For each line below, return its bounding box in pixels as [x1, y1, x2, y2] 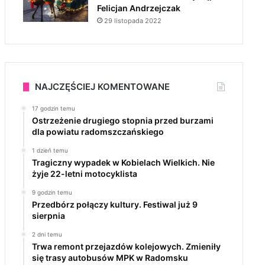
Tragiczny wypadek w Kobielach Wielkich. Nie [31, 157, 215, 167]
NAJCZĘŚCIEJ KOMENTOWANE [34, 81, 170, 92]
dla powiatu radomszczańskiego [31, 127, 164, 137]
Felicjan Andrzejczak [96, 3, 180, 13]
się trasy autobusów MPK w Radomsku [31, 253, 188, 263]
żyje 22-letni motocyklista [31, 169, 137, 179]
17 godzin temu [31, 105, 75, 112]
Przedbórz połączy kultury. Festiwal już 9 [31, 199, 198, 209]
